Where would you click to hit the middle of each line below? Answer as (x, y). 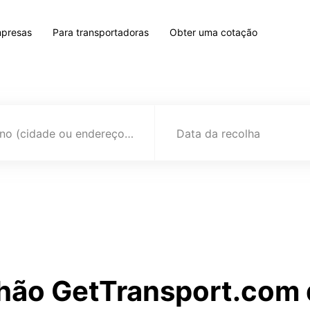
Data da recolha (219, 134)
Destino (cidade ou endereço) (129, 134)
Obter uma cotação (213, 32)
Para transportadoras (100, 32)
